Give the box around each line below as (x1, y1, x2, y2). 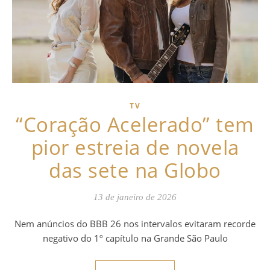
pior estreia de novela (31, 134, 239, 162)
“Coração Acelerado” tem (16, 111, 254, 139)
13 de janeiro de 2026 (93, 192, 177, 202)
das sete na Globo (49, 157, 221, 184)
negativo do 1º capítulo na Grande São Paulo (42, 232, 228, 245)
